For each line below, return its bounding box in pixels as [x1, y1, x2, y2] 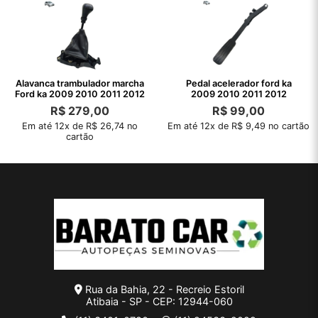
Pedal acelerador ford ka [185, 78, 292, 89]
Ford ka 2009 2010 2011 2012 [14, 89, 145, 100]
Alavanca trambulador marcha [15, 78, 144, 89]
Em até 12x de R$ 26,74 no [21, 121, 138, 132]
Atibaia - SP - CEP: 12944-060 [85, 295, 233, 308]
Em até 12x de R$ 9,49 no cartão [168, 121, 309, 132]
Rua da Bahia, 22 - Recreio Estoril [82, 283, 244, 296]
